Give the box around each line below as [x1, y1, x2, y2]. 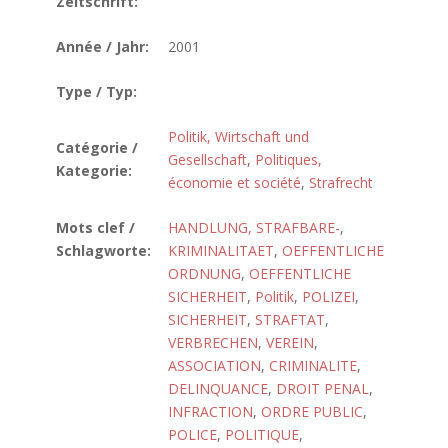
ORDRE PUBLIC [261, 402, 363, 421]
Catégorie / [56, 138, 138, 157]
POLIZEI [302, 287, 355, 306]
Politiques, [255, 150, 322, 169]
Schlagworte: [56, 241, 151, 260]
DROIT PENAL [276, 379, 369, 398]
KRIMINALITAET [168, 241, 274, 260]
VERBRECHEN [168, 333, 258, 352]
